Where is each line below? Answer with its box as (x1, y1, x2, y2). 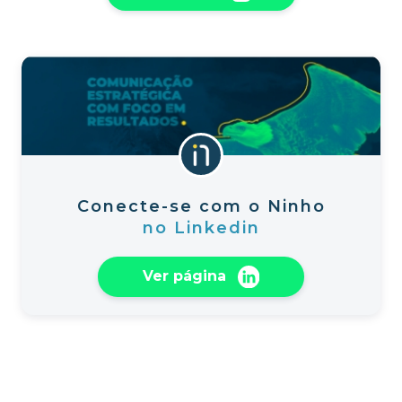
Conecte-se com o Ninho (76, 197, 326, 217)
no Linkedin (142, 218, 260, 239)
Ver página (142, 267, 231, 284)
